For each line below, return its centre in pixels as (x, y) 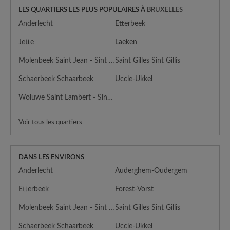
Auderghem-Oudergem (151, 171)
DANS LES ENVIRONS (51, 157)
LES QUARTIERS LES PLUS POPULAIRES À (83, 10)
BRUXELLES (165, 10)
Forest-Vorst (134, 189)
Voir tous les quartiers (50, 122)
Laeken (126, 42)
